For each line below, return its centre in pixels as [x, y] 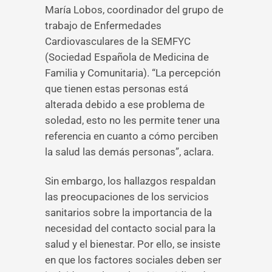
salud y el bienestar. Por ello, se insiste [133, 244]
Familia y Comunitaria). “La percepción [133, 73]
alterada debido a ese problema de [125, 104]
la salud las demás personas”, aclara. [129, 152]
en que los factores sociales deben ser [133, 260]
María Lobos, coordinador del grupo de [134, 10]
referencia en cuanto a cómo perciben [131, 136]
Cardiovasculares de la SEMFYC [118, 41]
